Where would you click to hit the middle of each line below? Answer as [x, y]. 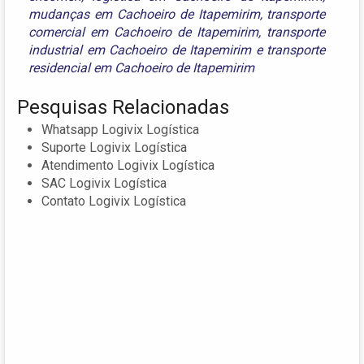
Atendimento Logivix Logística [128, 165]
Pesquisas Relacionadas [123, 107]
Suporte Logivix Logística [114, 147]
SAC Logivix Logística [104, 183]
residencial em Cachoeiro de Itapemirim [141, 67]
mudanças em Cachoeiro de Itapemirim [144, 14]
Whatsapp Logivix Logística [120, 129]
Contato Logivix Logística [114, 201]
